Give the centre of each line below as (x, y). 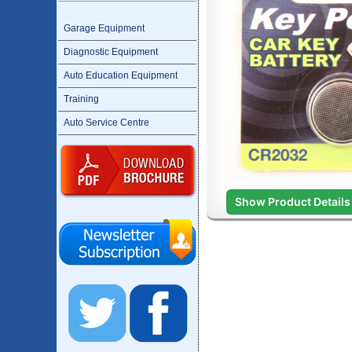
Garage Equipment (104, 28)
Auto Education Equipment (121, 75)
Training (81, 99)
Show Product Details (292, 201)
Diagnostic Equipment (111, 52)
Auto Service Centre (106, 123)
